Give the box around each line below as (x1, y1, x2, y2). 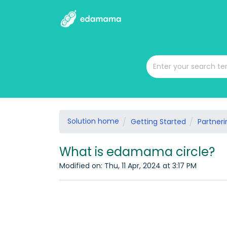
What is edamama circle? (59, 143, 215, 160)
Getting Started (131, 117, 186, 127)
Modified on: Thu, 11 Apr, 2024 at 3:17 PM (59, 161, 197, 171)
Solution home (67, 116, 119, 126)
